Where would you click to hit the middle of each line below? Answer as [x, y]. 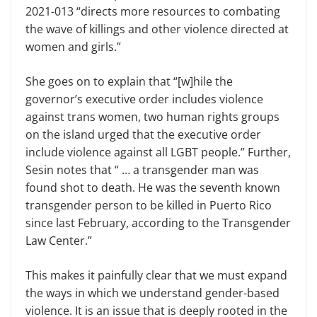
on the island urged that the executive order [143, 134]
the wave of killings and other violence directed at [157, 29]
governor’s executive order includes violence [144, 99]
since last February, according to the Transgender [158, 223]
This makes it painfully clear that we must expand [156, 275]
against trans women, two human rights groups [152, 116]
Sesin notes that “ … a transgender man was [142, 169]
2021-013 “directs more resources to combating [153, 11]
